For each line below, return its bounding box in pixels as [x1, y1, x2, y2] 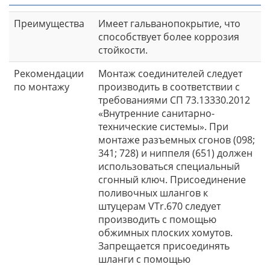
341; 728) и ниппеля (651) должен [98, 146, 253, 160]
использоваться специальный [98, 159, 240, 173]
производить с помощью [98, 212, 216, 226]
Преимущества [14, 16, 84, 30]
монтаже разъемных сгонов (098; [98, 133, 255, 146]
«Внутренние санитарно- [98, 106, 215, 120]
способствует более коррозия [98, 30, 239, 43]
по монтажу [14, 80, 69, 93]
